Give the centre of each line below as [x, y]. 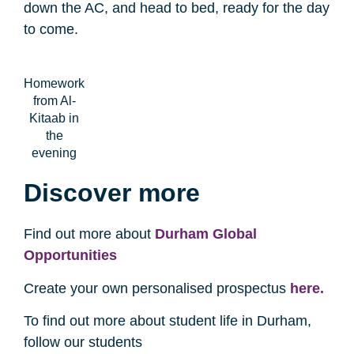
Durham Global [206, 234]
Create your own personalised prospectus [157, 288]
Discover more [112, 193]
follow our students [83, 343]
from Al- [54, 101]
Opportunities [70, 256]
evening [54, 153]
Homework [54, 84]
